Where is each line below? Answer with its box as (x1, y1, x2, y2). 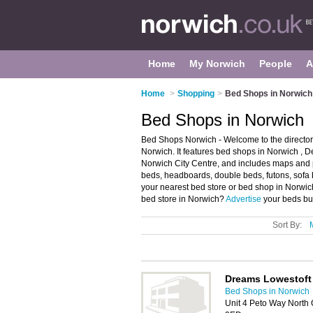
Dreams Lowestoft (225, 273, 312, 284)
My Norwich (189, 58, 245, 69)
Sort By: (272, 220, 302, 230)
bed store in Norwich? (141, 194, 226, 204)
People (259, 58, 292, 69)
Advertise (226, 194, 261, 204)
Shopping (177, 89, 214, 99)
